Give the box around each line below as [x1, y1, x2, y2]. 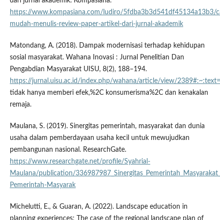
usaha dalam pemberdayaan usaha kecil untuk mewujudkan [9, 134, 190, 141]
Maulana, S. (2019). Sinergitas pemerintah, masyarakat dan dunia [9, 122, 205, 130]
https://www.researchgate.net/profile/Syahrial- [9, 158, 150, 165]
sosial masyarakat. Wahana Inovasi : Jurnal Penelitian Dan [9, 54, 184, 61]
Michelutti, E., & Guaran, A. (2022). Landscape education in [9, 203, 188, 210]
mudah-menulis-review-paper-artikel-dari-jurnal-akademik [9, 20, 183, 27]
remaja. [9, 101, 31, 108]
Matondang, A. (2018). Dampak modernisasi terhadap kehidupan [9, 42, 205, 49]
